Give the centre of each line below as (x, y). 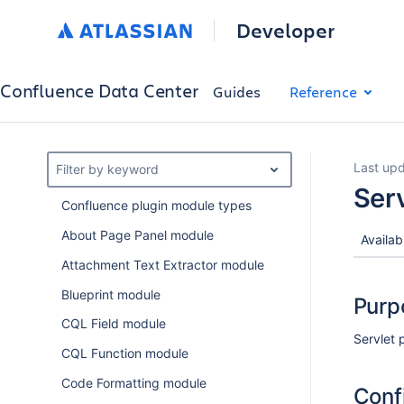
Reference (323, 91)
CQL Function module (124, 353)
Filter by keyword (107, 169)
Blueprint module (110, 294)
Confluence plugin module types (156, 206)
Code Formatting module (133, 382)
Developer (285, 30)
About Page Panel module (137, 235)
